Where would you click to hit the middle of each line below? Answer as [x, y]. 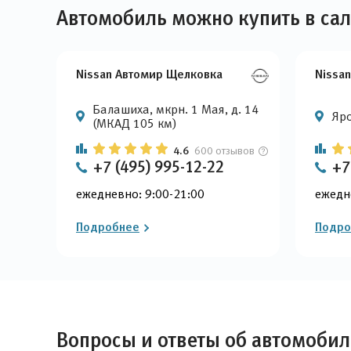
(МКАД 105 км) [135, 123]
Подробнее [108, 226]
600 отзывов [224, 150]
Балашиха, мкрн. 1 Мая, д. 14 [175, 109]
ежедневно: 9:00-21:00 [140, 194]
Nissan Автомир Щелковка [149, 74]
